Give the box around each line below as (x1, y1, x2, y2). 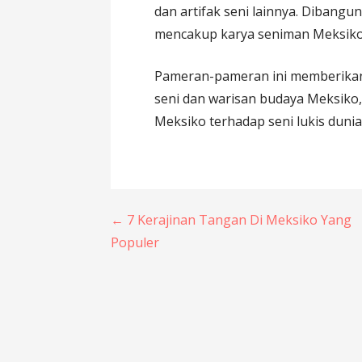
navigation (110, 242, 245, 278)
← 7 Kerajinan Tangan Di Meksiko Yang (111, 210, 352, 229)
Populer (111, 233, 160, 251)
